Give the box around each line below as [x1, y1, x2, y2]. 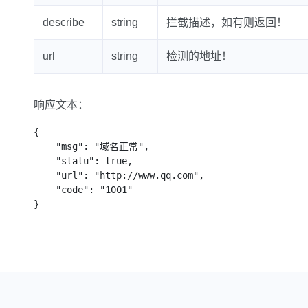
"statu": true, [33, 155, 56, 166]
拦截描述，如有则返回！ [166, 16, 287, 28]
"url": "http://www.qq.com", [33, 170, 56, 181]
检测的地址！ [166, 50, 232, 62]
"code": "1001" [33, 184, 56, 195]
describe [42, 16, 85, 28]
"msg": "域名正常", [33, 141, 56, 152]
